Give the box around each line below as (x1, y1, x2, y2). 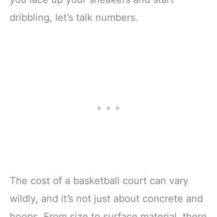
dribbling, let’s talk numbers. (10, 11, 138, 23)
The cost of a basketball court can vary (10, 175, 188, 187)
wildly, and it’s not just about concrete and (10, 193, 203, 205)
